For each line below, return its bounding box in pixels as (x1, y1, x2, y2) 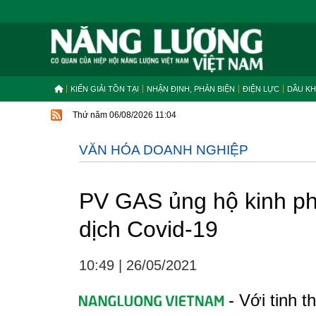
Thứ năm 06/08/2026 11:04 (73, 110, 176, 120)
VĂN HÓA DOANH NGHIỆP (79, 142, 248, 157)
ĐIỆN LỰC (243, 85, 279, 93)
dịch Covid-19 (79, 217, 218, 242)
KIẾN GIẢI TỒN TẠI (71, 85, 139, 93)
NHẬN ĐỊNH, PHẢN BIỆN (147, 85, 235, 93)
